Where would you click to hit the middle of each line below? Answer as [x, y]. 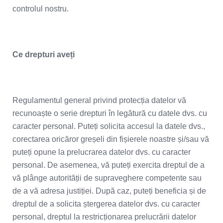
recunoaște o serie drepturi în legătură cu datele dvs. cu [110, 113]
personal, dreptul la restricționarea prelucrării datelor [104, 217]
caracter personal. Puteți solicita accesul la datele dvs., [109, 126]
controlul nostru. [41, 9]
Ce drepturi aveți [44, 55]
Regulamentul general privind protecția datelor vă [99, 100]
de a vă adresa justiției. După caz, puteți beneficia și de [109, 191]
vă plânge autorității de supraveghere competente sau [107, 178]
